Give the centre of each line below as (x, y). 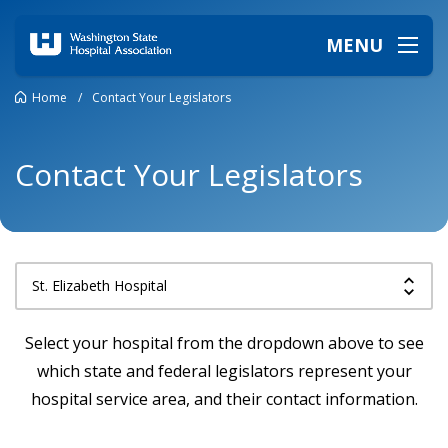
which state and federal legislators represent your (224, 370)
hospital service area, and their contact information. (224, 398)
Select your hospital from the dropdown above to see (224, 342)
